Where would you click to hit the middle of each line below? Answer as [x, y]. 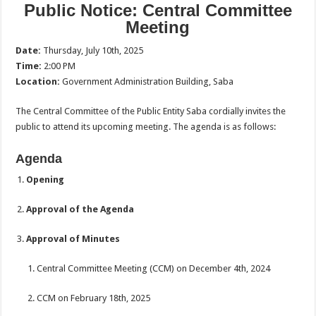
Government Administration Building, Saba [147, 81]
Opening [45, 180]
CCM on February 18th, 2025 [94, 298]
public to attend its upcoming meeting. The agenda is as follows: [146, 127]
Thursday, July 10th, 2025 [92, 50]
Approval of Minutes [73, 239]
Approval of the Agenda [80, 209]
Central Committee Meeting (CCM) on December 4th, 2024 [154, 268]
